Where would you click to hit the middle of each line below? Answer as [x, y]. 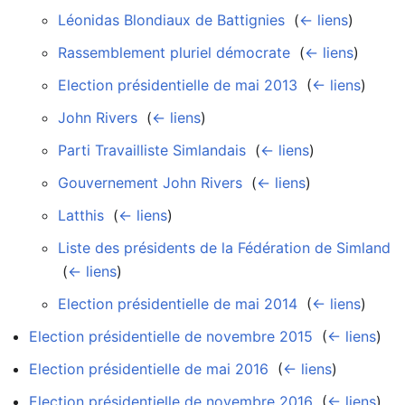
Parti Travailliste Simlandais [152, 150]
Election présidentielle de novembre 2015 [171, 336]
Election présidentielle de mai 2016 [149, 368]
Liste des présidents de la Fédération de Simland [224, 247]
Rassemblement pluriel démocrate [174, 52]
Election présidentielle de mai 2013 [178, 85]
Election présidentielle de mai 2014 [178, 303]
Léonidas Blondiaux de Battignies [171, 19]
